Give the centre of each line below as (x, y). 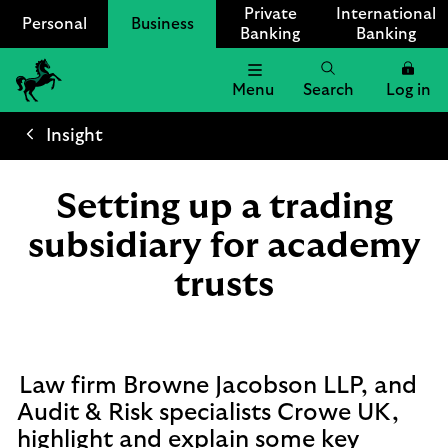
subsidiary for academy (224, 246)
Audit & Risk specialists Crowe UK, (208, 413)
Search (328, 90)
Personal (54, 24)
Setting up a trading (224, 207)
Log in (408, 90)
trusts (224, 285)
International (386, 14)
